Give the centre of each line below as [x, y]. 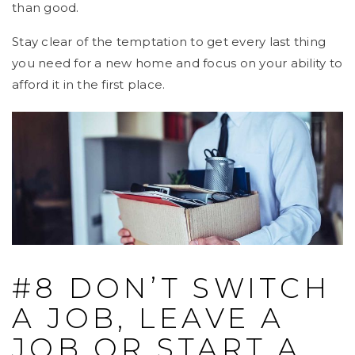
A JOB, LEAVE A [149, 318]
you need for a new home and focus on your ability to [177, 63]
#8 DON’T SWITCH [171, 288]
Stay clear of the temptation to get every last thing [169, 42]
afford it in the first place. [89, 85]
